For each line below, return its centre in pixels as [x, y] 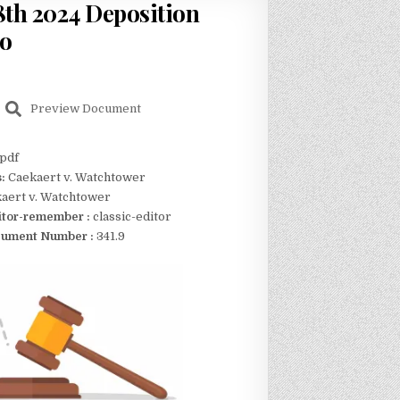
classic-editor [130, 217]
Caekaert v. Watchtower [76, 178]
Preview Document [85, 109]
